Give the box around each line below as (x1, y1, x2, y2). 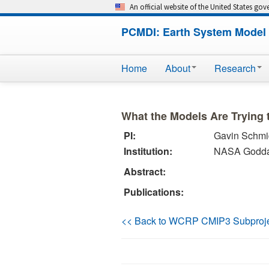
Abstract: (124, 165, 166, 178)
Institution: (124, 144, 172, 158)
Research (214, 61, 256, 75)
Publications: (124, 185, 184, 199)
